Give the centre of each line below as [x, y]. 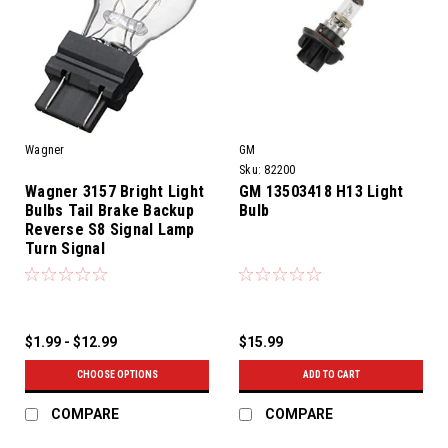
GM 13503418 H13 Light [321, 191]
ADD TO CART [331, 374]
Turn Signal [65, 248]
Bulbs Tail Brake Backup [109, 210]
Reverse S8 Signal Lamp [110, 229]
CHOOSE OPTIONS [117, 374]
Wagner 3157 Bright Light [114, 191]
